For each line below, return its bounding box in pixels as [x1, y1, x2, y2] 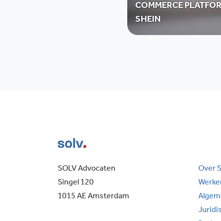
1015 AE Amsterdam [58, 193, 129, 201]
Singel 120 [58, 179, 94, 187]
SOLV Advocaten [58, 165, 115, 174]
